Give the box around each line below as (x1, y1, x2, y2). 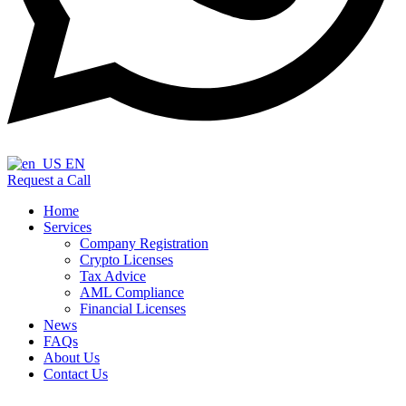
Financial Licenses (80, 300, 186, 316)
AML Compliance (80, 284, 184, 300)
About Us (43, 349, 100, 365)
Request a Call (7, 171, 91, 188)
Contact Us (43, 365, 108, 382)
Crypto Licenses (80, 251, 173, 267)
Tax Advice (80, 267, 146, 284)
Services (43, 218, 92, 235)
